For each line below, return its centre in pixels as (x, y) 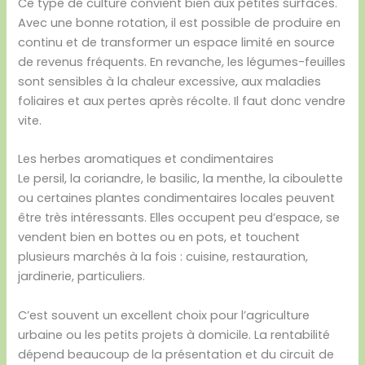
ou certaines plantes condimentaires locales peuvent (177, 198)
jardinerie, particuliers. (82, 277)
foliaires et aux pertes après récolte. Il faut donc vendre (182, 101)
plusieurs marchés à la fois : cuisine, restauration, (163, 257)
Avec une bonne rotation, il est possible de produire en (180, 22)
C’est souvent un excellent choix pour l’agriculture (164, 315)
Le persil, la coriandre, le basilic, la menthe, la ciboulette (181, 179)
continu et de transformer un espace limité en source (177, 42)
